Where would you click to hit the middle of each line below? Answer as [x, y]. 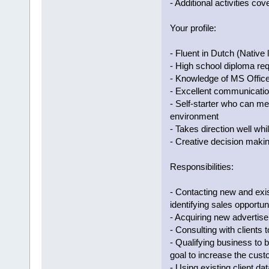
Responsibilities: [201, 167]
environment [194, 116]
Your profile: [193, 28]
